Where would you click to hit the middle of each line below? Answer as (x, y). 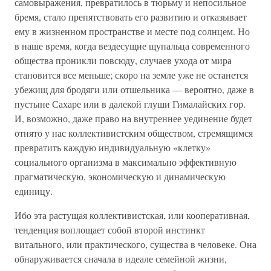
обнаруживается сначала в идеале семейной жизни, (121, 259)
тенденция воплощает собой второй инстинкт (110, 230)
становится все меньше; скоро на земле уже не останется (131, 75)
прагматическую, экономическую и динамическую (120, 176)
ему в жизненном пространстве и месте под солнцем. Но (132, 31)
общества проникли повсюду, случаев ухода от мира (123, 60)
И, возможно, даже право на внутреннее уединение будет (133, 118)
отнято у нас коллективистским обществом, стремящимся (134, 133)
